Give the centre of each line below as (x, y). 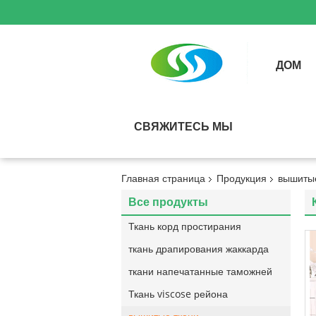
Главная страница (163, 179)
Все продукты (168, 202)
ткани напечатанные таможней (200, 272)
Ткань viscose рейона (178, 294)
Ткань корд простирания (185, 227)
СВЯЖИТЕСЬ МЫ (183, 127)
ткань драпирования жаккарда (199, 249)
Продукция (242, 179)
